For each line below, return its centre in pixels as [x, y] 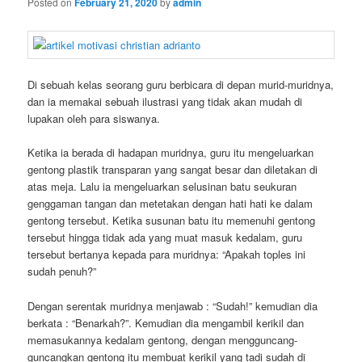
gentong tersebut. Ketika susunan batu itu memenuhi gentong [172, 221]
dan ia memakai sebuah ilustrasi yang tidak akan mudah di [165, 102]
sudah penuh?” [62, 271]
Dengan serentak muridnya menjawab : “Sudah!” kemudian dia [173, 305]
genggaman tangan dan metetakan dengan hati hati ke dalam [170, 204]
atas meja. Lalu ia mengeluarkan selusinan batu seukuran [162, 187]
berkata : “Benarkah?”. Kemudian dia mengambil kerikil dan [166, 322]
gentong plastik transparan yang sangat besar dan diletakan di [173, 170]
